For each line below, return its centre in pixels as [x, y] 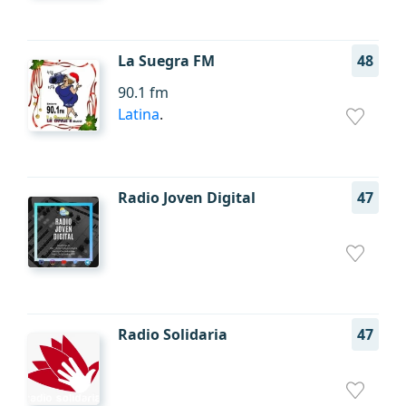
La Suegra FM [166, 61]
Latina [139, 114]
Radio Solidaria [173, 334]
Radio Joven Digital [187, 198]
